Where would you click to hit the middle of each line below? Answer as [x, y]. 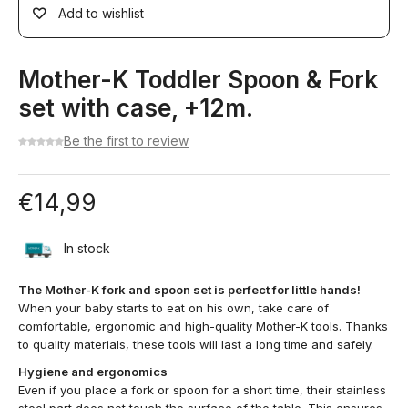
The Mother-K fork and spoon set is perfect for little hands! [189, 290]
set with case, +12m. [136, 108]
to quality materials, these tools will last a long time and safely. [196, 344]
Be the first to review [126, 141]
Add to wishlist [101, 13]
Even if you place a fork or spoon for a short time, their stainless [202, 390]
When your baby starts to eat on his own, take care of [173, 308]
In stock [87, 248]
